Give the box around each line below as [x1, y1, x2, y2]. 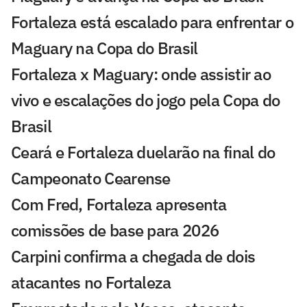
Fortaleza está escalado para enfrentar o [11, 11, 293, 34]
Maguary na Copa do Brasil [11, 37, 198, 60]
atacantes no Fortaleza [11, 271, 171, 294]
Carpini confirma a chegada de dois [11, 245, 256, 268]
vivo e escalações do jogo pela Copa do [11, 89, 280, 112]
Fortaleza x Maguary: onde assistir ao [11, 63, 271, 86]
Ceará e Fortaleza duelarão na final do [11, 141, 275, 164]
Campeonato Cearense [11, 167, 171, 190]
